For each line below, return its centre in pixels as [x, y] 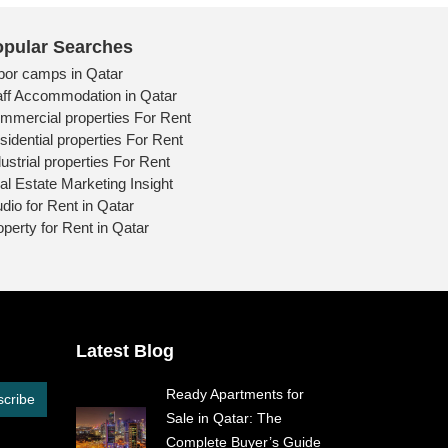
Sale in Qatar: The [224, 417]
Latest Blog [125, 350]
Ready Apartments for [235, 393]
